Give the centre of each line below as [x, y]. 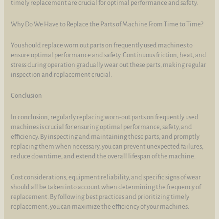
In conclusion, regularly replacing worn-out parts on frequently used [105, 117]
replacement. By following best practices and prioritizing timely [100, 197]
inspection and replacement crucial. [62, 74]
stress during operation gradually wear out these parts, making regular [109, 65]
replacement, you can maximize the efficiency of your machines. [100, 206]
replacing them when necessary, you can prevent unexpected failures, [107, 146]
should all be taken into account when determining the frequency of [106, 187]
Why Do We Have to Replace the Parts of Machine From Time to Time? [107, 24]
